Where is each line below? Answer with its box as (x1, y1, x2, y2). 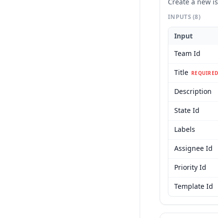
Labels (174, 125, 195, 134)
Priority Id (174, 163, 206, 172)
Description (174, 87, 212, 96)
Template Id (174, 182, 213, 191)
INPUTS (168, 13, 193, 21)
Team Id (174, 49, 200, 58)
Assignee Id (174, 144, 213, 153)
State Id (174, 106, 200, 115)
